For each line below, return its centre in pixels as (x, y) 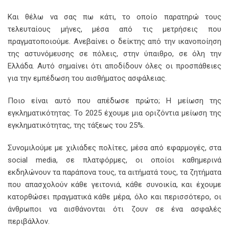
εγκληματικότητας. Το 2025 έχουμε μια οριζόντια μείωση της (114, 113)
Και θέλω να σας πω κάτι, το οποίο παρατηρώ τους (114, 17)
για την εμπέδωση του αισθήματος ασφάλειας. (87, 78)
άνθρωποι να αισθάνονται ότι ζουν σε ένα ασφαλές (114, 209)
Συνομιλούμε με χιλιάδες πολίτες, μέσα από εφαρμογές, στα (114, 148)
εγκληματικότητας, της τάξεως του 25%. (76, 125)
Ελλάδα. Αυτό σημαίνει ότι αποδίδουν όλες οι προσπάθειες (114, 66)
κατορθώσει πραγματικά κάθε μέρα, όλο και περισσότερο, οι (114, 197)
